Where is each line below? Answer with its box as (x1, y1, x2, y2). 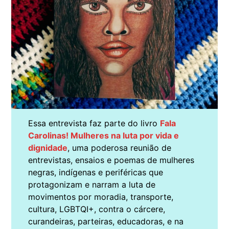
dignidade (28, 142, 67, 153)
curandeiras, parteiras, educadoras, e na (28, 216, 184, 226)
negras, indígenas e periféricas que (28, 167, 163, 177)
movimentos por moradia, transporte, (28, 191, 173, 202)
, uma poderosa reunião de (67, 142, 171, 153)
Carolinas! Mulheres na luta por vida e (28, 130, 179, 141)
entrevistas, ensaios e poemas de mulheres (28, 154, 194, 165)
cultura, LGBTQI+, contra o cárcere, (28, 203, 165, 214)
